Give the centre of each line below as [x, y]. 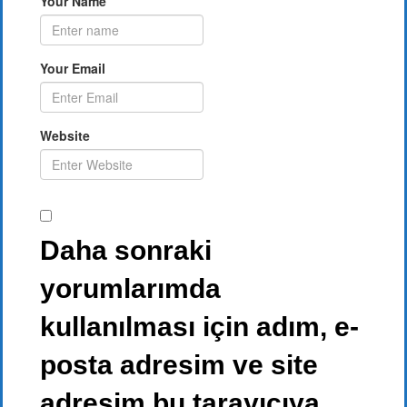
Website [65, 135]
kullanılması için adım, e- [199, 327]
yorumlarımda [130, 288]
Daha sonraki [126, 250]
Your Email [73, 68]
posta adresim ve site [179, 365]
